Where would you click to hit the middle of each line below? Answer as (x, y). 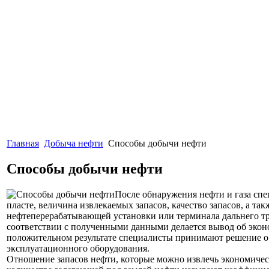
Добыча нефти (74, 143)
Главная (23, 143)
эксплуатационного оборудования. (78, 248)
